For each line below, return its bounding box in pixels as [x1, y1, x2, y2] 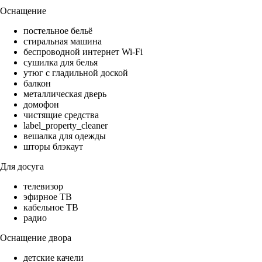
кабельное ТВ [23, 202, 78, 213]
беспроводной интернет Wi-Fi [23, 47, 143, 57]
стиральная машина [23, 36, 102, 47]
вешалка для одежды [23, 131, 106, 142]
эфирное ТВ [23, 192, 72, 202]
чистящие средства [23, 110, 99, 120]
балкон [23, 78, 51, 89]
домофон [23, 99, 59, 110]
